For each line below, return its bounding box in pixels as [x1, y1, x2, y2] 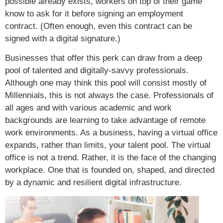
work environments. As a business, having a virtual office [5, 128, 218, 138]
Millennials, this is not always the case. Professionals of [5, 91, 214, 101]
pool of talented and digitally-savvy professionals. [5, 66, 189, 76]
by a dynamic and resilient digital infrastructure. [5, 178, 182, 188]
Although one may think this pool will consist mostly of [5, 78, 207, 88]
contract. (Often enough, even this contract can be [5, 21, 192, 31]
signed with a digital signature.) [5, 33, 120, 43]
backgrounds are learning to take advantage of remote [5, 115, 206, 125]
